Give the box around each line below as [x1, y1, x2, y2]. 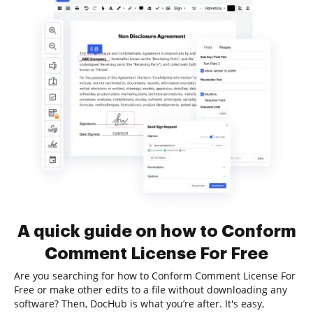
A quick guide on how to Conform [17, 223, 296, 240]
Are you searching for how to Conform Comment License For [14, 269, 296, 282]
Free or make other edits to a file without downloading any [14, 283, 287, 296]
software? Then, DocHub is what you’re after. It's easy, [14, 297, 264, 310]
